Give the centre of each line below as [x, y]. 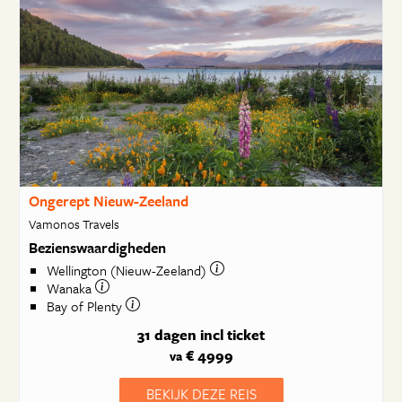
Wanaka [70, 288]
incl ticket [232, 335]
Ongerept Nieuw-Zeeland [108, 201]
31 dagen [167, 335]
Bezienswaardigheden [97, 247]
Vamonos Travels [74, 223]
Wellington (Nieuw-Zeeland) [128, 271]
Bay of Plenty [86, 306]
